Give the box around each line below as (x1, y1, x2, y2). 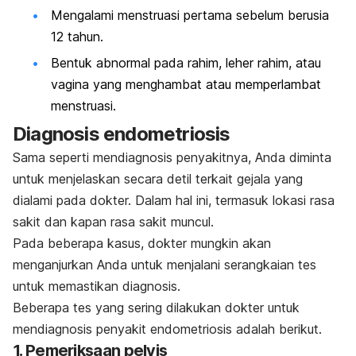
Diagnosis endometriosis (13, 122, 230, 146)
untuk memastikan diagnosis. (13, 278, 180, 295)
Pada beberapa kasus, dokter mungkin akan (13, 235, 271, 252)
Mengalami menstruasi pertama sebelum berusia (51, 6, 329, 23)
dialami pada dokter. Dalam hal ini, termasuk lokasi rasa (13, 192, 335, 209)
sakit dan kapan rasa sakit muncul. (13, 214, 214, 230)
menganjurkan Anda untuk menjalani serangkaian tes (13, 257, 316, 273)
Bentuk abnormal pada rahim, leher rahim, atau (51, 54, 321, 71)
